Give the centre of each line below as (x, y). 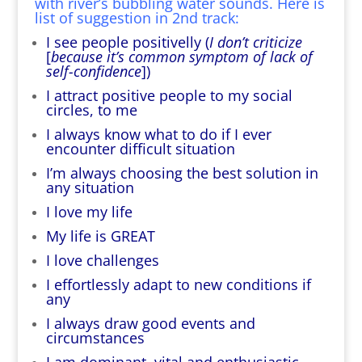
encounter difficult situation (140, 148)
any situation (90, 187)
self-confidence (93, 71)
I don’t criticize (255, 42)
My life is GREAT (100, 236)
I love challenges (102, 260)
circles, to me (91, 109)
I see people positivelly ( (127, 42)
